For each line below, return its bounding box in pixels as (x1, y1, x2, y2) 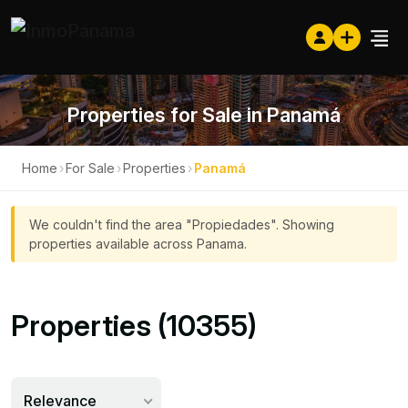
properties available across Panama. (29, 236, 247, 251)
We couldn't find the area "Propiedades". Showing (29, 217, 334, 232)
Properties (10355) (11, 308, 257, 343)
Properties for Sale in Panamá (67, 103, 341, 127)
